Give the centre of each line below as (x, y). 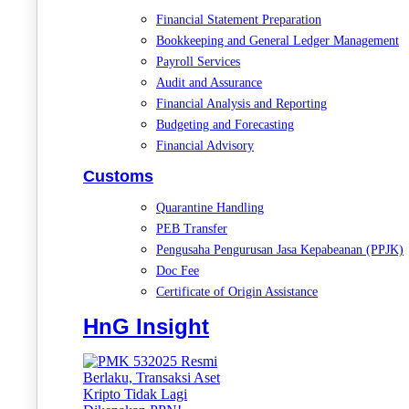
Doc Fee (178, 270)
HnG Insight (146, 326)
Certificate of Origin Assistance (237, 291)
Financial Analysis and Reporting (241, 103)
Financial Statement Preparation (239, 19)
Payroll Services (198, 61)
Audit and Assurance (209, 82)
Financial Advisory (205, 145)
